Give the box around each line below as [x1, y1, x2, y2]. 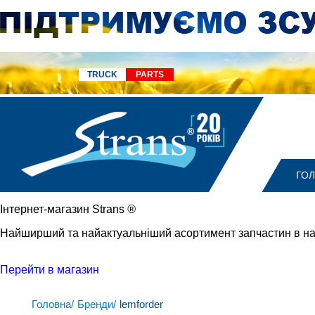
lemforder [120, 298, 163, 310]
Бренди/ [77, 298, 116, 310]
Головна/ [32, 298, 74, 310]
